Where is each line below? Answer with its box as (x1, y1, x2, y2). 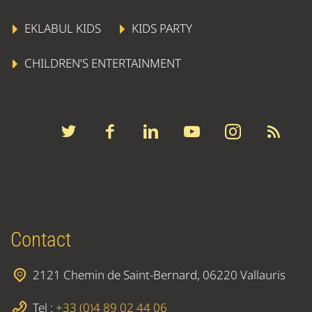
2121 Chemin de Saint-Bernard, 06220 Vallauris (33, 267, 286, 283)
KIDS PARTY (132, 20, 193, 37)
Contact (10, 227, 71, 251)
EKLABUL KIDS (24, 20, 102, 37)
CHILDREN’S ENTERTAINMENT (24, 54, 182, 71)
